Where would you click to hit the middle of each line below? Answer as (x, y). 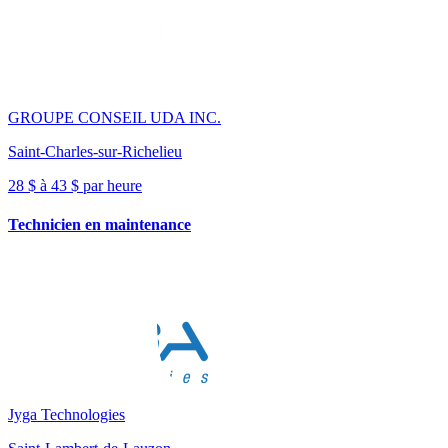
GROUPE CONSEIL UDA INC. (114, 117)
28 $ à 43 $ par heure (75, 185)
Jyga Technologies (66, 415)
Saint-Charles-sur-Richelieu (95, 151)
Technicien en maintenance (99, 225)
